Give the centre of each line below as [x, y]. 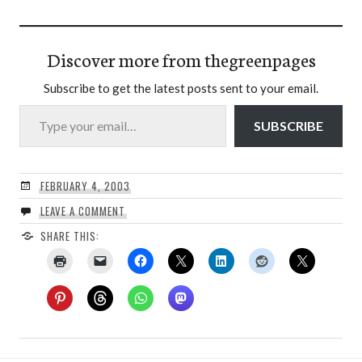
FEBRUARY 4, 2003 [85, 186]
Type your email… [38, 104]
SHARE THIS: [69, 236]
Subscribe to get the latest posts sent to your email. [181, 88]
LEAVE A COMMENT [82, 211]
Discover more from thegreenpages [181, 59]
